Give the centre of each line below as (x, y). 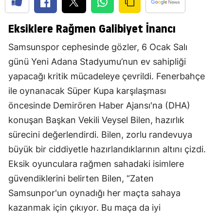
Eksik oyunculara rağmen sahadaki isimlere (96, 164)
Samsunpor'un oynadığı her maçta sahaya (94, 193)
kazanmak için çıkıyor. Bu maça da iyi (84, 208)
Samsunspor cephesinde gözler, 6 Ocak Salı (98, 47)
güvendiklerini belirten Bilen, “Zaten (81, 179)
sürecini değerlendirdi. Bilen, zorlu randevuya (100, 135)
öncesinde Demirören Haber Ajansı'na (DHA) (99, 106)
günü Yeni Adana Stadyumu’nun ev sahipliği (97, 62)
